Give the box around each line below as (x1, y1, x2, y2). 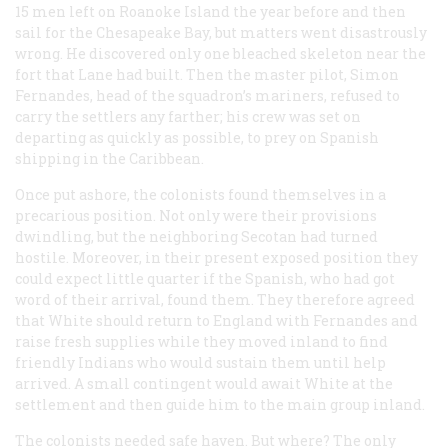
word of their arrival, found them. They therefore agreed (15, 290, 415, 310)
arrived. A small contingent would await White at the (15, 374, 393, 394)
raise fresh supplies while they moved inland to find (15, 332, 388, 352)
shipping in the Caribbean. (15, 149, 204, 169)
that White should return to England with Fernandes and (15, 311, 418, 331)
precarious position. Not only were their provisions (15, 206, 377, 226)
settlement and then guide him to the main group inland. (15, 395, 425, 415)
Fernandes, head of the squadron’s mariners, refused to (15, 86, 400, 106)
